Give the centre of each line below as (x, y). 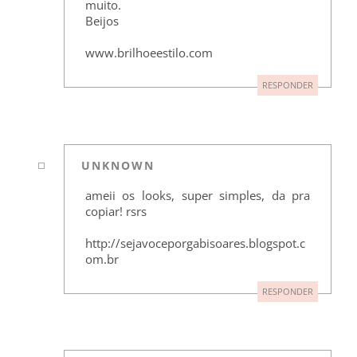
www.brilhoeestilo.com (149, 53)
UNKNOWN (118, 165)
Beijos (102, 21)
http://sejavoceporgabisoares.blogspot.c (195, 243)
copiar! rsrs (116, 211)
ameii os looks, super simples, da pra (198, 195)
